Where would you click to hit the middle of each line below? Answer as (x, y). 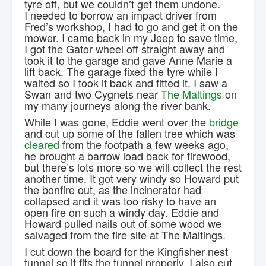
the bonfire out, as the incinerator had (113, 190)
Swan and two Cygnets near (93, 94)
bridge (224, 122)
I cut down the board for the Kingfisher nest (126, 251)
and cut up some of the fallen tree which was (130, 133)
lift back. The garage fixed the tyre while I (121, 72)
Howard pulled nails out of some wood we (123, 224)
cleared (42, 145)
